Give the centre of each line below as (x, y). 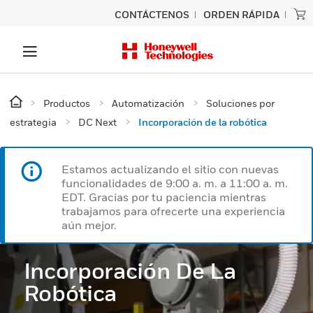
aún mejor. (89, 225)
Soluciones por (240, 103)
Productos (67, 103)
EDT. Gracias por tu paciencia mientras (164, 197)
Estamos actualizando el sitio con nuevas (170, 169)
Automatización (148, 103)
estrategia (33, 122)
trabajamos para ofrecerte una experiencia (173, 211)
